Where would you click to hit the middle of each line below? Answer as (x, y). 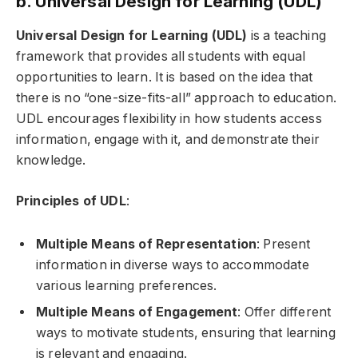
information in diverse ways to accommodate (173, 265)
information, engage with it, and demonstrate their (168, 140)
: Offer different (284, 312)
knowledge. (51, 161)
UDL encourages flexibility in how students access (169, 119)
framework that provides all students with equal (161, 57)
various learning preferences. (127, 286)
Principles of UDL (71, 201)
